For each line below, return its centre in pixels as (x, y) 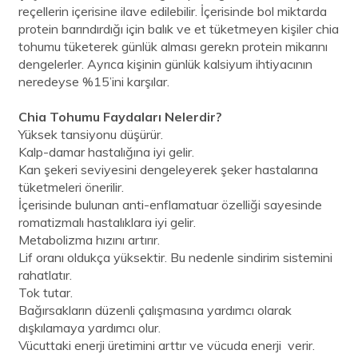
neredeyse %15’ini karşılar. (95, 81)
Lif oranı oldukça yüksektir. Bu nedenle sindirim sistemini (175, 257)
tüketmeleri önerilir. (71, 187)
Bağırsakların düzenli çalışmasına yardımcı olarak (155, 310)
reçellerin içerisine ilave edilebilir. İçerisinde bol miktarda (173, 11)
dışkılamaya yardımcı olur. (91, 327)
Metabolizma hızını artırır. (91, 239)
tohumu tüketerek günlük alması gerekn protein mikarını (173, 46)
